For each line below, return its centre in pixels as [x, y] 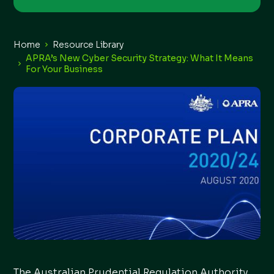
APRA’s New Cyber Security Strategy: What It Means [140, 58]
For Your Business [65, 69]
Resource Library [88, 45]
